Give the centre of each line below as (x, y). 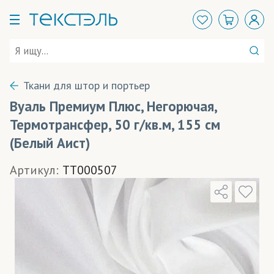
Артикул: (34, 170)
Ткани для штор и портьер (87, 85)
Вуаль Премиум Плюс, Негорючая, (113, 106)
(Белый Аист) (50, 143)
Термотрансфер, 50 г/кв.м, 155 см (115, 124)
